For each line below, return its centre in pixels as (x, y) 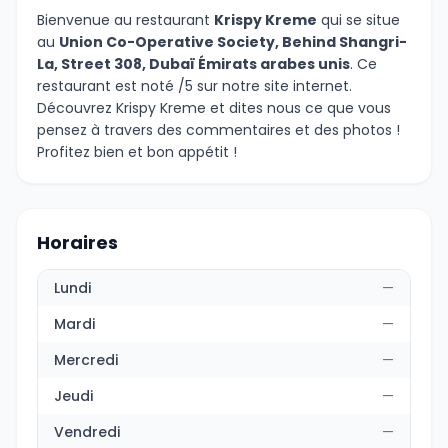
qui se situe (358, 20)
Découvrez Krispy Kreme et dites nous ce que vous (214, 108)
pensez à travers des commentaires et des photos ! (218, 130)
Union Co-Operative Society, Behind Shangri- (233, 42)
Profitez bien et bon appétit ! (137, 152)
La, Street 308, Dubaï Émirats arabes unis (193, 64)
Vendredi (87, 432)
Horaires (77, 242)
